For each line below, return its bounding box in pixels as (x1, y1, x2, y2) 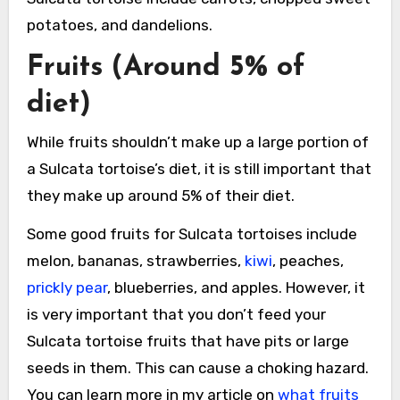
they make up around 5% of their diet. (26, 187, 295, 205)
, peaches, (271, 252, 344, 271)
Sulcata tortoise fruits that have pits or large (26, 332, 349, 351)
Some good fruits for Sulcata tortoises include (26, 225, 357, 244)
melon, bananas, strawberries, (26, 252, 245, 271)
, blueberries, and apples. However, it (106, 279, 365, 297)
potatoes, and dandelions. (26, 15, 212, 34)
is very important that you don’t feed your (26, 305, 326, 324)
